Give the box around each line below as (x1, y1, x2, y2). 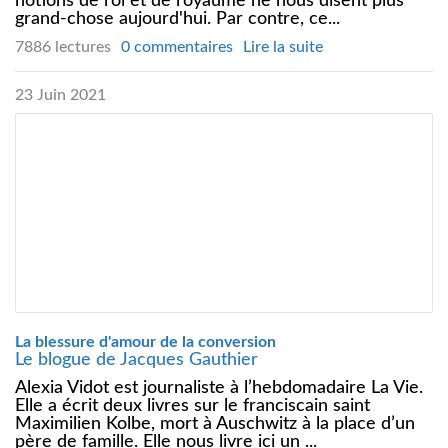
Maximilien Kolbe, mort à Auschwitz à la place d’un (15, 414, 415, 433)
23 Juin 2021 (15, 86, 106, 103)
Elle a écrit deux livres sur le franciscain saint (15, 396, 370, 415)
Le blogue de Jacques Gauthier (15, 350, 258, 369)
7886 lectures (15, 38, 111, 55)
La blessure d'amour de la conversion (15, 333, 276, 350)
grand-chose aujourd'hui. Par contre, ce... (15, 9, 340, 28)
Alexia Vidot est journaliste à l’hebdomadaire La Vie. (15, 378, 423, 397)
